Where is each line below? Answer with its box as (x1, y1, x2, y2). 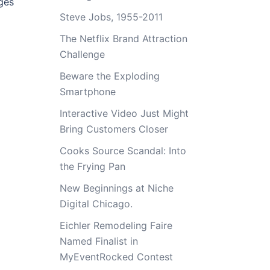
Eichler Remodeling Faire (59, 219, 172, 231)
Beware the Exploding (59, 70, 160, 82)
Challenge (59, 48, 105, 60)
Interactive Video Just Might (59, 107, 189, 119)
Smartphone (59, 86, 116, 98)
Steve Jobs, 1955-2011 (59, 11, 163, 23)
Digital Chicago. (59, 198, 133, 210)
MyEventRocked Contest (59, 251, 173, 263)
